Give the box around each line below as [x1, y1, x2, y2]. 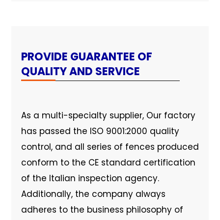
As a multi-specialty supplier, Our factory [21, 109, 195, 121]
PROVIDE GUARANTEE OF [21, 49, 152, 64]
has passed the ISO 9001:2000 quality [21, 125, 179, 137]
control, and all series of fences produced [21, 140, 199, 153]
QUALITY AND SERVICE [21, 63, 140, 79]
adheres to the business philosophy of [21, 203, 183, 216]
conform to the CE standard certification [21, 156, 195, 168]
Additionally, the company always [21, 188, 165, 200]
